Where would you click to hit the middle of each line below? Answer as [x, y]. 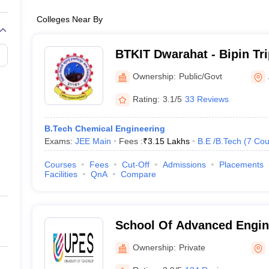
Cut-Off [135, 165]
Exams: [59, 141]
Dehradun [143, 241]
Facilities [61, 174]
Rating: [146, 99]
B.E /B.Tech [219, 141]
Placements [241, 165]
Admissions [184, 165]
